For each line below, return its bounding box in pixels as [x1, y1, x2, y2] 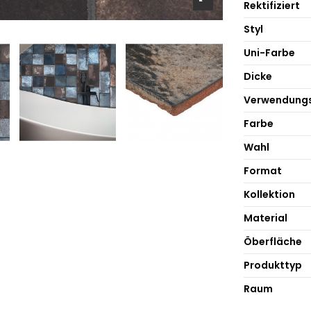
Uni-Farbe [243, 45, 295, 60]
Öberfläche [243, 234, 302, 249]
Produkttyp [243, 258, 302, 272]
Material [243, 210, 287, 225]
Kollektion [243, 187, 295, 201]
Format [243, 163, 282, 178]
